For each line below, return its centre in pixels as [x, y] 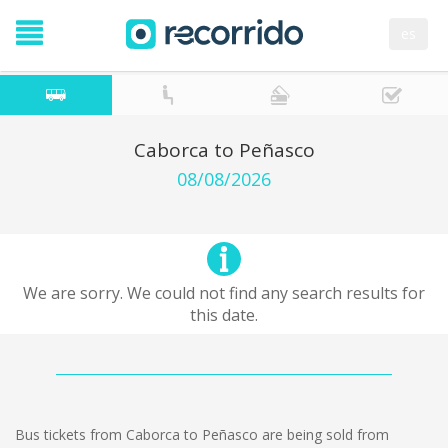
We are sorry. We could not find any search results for [224, 293]
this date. [224, 315]
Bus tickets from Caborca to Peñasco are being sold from [202, 434]
